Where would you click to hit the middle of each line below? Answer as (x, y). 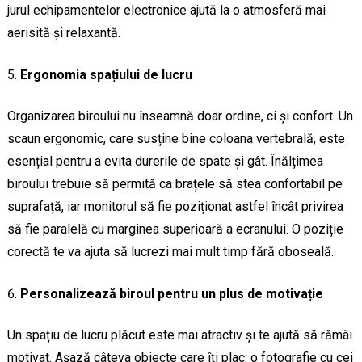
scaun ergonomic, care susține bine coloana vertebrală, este (176, 139)
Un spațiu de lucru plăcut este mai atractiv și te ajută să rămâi (179, 335)
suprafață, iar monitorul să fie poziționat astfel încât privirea (175, 207)
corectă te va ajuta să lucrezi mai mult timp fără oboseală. (170, 252)
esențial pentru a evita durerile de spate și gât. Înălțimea (165, 162)
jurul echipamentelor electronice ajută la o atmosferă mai (166, 11)
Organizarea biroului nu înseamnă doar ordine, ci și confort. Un (180, 116)
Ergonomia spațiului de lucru (106, 75)
